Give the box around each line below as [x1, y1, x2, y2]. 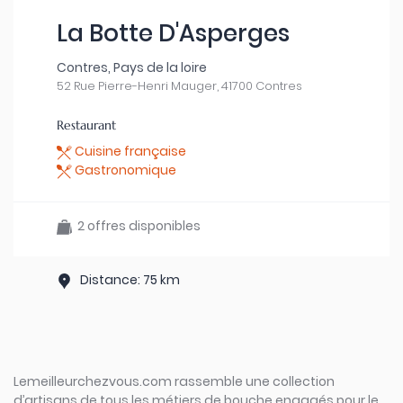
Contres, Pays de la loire [57, 58, 207, 76]
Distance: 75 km [75, 271, 180, 289]
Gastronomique [72, 161, 176, 179]
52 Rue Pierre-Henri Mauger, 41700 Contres [57, 77, 302, 94]
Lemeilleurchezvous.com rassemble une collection [13, 372, 335, 390]
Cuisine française [72, 142, 186, 160]
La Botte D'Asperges [57, 17, 290, 49]
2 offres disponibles [72, 217, 201, 235]
